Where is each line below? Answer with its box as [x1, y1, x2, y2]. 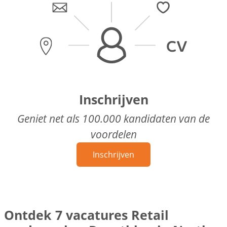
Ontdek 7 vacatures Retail [4, 206, 169, 223]
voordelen [90, 127, 137, 141]
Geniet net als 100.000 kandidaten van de [17, 111, 210, 126]
